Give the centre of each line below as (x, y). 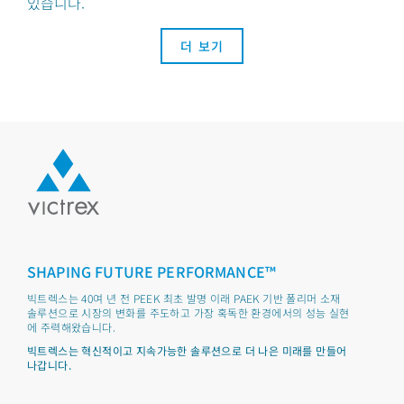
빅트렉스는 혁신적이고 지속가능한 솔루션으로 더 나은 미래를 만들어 (187, 350)
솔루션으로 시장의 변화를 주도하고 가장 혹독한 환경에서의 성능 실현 (188, 312)
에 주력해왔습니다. (71, 327)
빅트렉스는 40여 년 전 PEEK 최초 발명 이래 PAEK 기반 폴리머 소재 (184, 298)
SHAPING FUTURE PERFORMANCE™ (152, 271)
